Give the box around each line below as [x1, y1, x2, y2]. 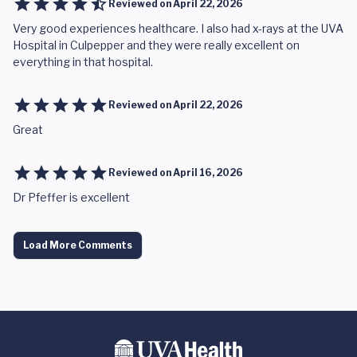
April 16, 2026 [173, 167, 243, 178]
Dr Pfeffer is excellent [13, 190, 130, 204]
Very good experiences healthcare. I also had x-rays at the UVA [13, 22, 343, 35]
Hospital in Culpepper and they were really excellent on [13, 38, 300, 52]
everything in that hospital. [13, 55, 153, 69]
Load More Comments [23, 239, 132, 251]
